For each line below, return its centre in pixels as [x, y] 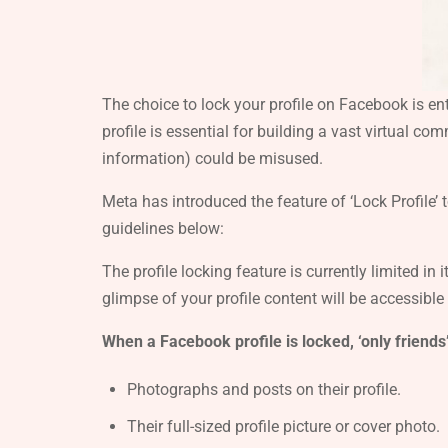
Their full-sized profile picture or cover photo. [283, 427]
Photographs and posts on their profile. [264, 390]
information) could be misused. [212, 159]
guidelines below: [163, 229]
